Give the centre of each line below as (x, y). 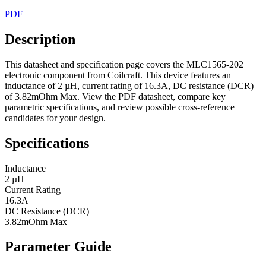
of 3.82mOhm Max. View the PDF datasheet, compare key (115, 96)
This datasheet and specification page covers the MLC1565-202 (124, 64)
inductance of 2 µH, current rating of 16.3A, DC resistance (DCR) (129, 85)
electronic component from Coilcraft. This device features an (118, 75)
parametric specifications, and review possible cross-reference (120, 107)
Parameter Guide (58, 247)
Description (40, 39)
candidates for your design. (55, 118)
